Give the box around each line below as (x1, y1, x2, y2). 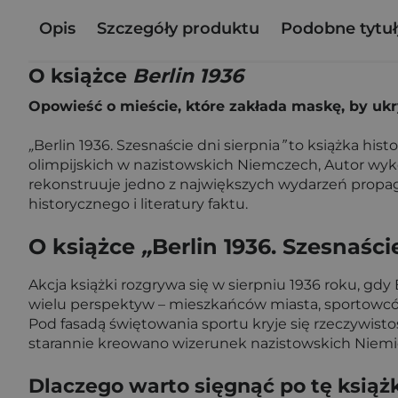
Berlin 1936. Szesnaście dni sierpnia (34, 137, 280, 154)
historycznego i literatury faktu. (28, 195, 248, 212)
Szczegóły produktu (97, 18, 259, 38)
